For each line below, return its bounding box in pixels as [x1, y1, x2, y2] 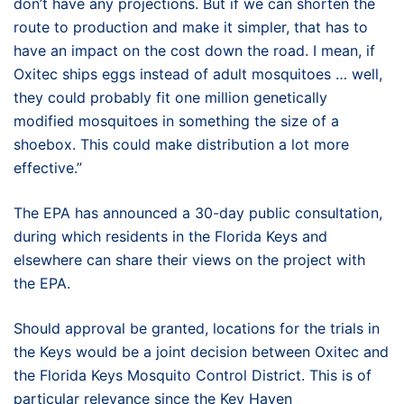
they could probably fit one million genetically [14, 88, 327, 106]
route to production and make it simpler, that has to [14, 18, 368, 36]
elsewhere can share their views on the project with [14, 251, 365, 269]
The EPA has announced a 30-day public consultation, [14, 204, 382, 222]
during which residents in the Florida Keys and [14, 227, 327, 245]
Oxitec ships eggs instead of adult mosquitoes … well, [14, 65, 382, 83]
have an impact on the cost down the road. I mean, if [14, 41, 375, 60]
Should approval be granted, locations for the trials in [14, 319, 380, 337]
